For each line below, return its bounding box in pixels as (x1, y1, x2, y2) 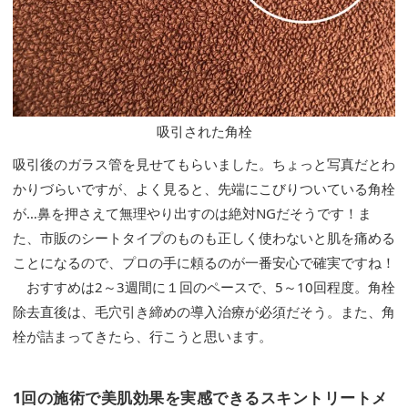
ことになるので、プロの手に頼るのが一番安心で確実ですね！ (13, 253, 395, 272)
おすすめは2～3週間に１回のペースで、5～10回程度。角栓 (13, 278, 395, 297)
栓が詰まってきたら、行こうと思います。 (13, 327, 272, 346)
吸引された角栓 (156, 122, 252, 141)
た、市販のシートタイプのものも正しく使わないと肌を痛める (13, 229, 395, 248)
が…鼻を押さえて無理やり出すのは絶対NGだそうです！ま (13, 204, 372, 223)
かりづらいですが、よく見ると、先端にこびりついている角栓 (13, 179, 395, 199)
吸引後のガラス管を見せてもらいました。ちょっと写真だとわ (13, 155, 395, 174)
